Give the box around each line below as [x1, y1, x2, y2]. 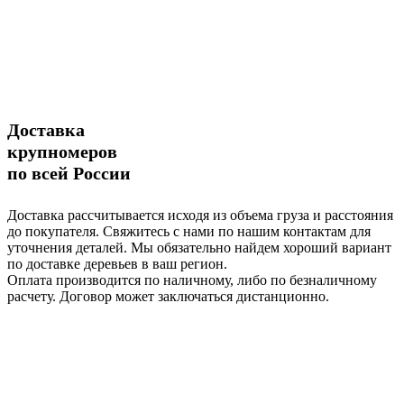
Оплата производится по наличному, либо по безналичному [7, 272, 377, 289]
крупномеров [7, 141, 117, 161]
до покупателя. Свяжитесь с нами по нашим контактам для [7, 224, 371, 240]
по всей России [7, 162, 131, 183]
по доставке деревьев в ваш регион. [7, 256, 227, 272]
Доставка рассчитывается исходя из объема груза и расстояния [7, 207, 393, 224]
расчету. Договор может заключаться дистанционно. [7, 289, 329, 305]
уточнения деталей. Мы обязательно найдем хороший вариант [7, 240, 391, 256]
